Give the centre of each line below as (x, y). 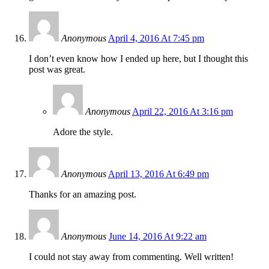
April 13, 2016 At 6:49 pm (159, 174)
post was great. (57, 69)
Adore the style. (83, 131)
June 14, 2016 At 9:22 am (158, 236)
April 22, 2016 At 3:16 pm (183, 111)
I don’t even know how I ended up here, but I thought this (138, 58)
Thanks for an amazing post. (83, 194)
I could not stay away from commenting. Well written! (131, 256)
